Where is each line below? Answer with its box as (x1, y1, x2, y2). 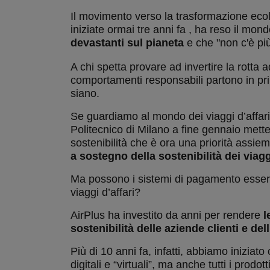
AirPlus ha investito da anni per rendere (71, 209, 263, 221)
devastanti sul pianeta (71, 37, 184, 49)
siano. (71, 87, 99, 99)
